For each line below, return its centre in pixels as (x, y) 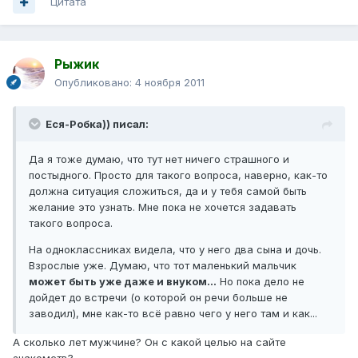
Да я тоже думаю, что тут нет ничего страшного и (159, 159)
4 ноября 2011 (170, 83)
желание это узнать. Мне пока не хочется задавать (163, 207)
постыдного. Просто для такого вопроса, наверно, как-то (178, 175)
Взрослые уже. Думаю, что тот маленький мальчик (163, 266)
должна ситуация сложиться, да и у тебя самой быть (168, 191)
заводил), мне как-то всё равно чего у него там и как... (173, 314)
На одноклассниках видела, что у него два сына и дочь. (175, 250)
